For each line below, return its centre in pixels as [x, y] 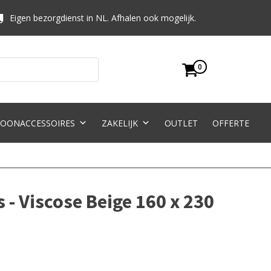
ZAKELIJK [119, 123]
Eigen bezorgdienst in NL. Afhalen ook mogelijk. [103, 18]
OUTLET [181, 123]
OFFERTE [230, 123]
